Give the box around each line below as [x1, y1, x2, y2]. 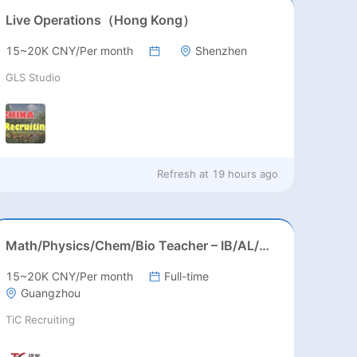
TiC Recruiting [6, 313, 76, 327]
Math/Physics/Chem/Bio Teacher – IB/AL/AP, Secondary [259, 237, 270, 254]
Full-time [164, 269, 210, 284]
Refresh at [157, 167, 210, 180]
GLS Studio [6, 71, 61, 84]
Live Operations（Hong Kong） [6, 12, 196, 29]
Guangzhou [21, 286, 81, 300]
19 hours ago [212, 167, 279, 180]
